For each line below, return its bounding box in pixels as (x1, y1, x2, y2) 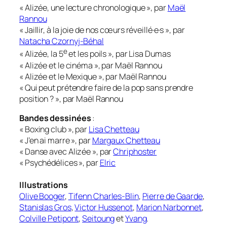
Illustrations (19, 179, 68, 191)
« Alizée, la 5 (19, 48, 63, 60)
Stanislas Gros (19, 201, 71, 213)
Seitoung (82, 212, 115, 224)
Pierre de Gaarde (142, 190, 203, 202)
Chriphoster (113, 145, 157, 157)
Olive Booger (19, 190, 65, 202)
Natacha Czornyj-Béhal (19, 35, 104, 47)
